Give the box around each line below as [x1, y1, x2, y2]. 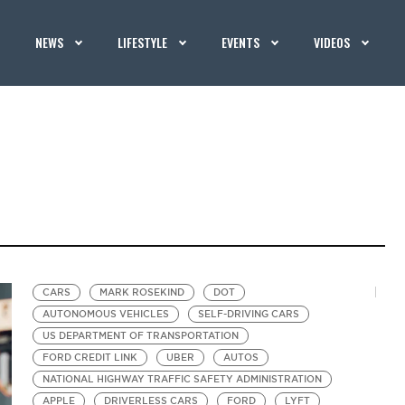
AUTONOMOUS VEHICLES [42, 308, 170, 320]
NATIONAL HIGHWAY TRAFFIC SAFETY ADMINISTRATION [42, 373, 323, 385]
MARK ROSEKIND [99, 287, 185, 298]
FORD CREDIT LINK [42, 352, 138, 363]
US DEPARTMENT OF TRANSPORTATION [42, 330, 240, 342]
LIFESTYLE [118, 33, 168, 52]
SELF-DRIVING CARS [198, 308, 300, 320]
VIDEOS [314, 33, 351, 52]
